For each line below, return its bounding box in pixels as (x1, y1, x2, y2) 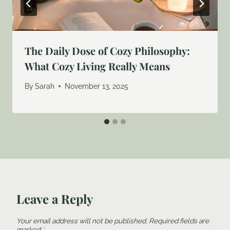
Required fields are (149, 216, 209, 225)
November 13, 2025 (65, 82, 129, 90)
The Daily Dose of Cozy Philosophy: (25, 44, 190, 58)
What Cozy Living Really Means (25, 59, 170, 73)
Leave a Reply (16, 190, 93, 207)
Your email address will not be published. (16, 216, 147, 225)
